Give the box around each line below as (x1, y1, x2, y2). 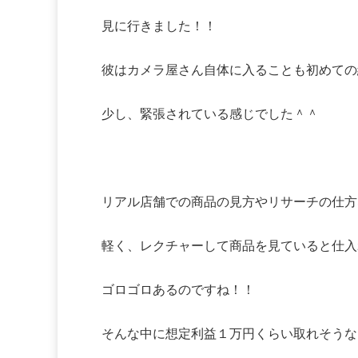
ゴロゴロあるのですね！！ (101, 283, 255, 297)
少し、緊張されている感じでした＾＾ (101, 107, 319, 121)
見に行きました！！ (101, 19, 217, 34)
